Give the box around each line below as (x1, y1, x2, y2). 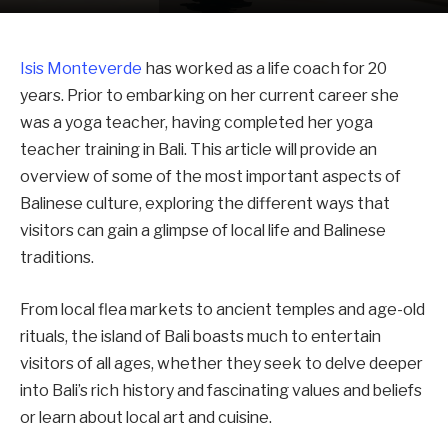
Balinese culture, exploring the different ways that (20, 194, 390, 213)
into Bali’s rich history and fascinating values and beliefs (20, 380, 422, 400)
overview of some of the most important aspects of (20, 167, 401, 186)
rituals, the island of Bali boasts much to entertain (20, 326, 381, 346)
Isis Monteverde (20, 59, 142, 78)
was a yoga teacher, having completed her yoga (20, 113, 373, 132)
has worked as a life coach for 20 (142, 59, 387, 78)
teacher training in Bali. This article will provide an (20, 140, 377, 159)
